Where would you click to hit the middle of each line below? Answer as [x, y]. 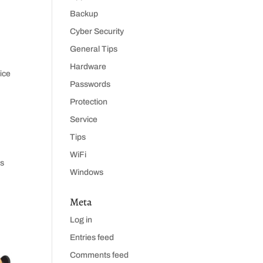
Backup [84, 14]
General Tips [94, 49]
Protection [89, 102]
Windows [87, 172]
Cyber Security [97, 31]
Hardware [88, 67]
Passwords [90, 84]
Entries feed [92, 237]
